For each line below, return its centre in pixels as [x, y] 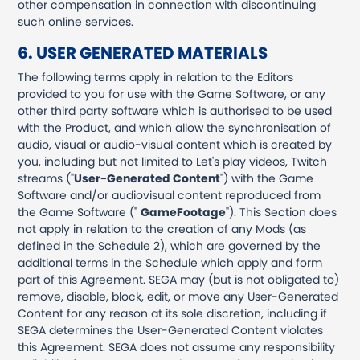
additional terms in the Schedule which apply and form [170, 263]
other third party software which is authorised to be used [175, 111]
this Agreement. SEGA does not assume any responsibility [177, 347]
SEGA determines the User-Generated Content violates [171, 330]
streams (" [46, 178]
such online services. [76, 22]
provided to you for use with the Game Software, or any [172, 94]
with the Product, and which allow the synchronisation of [175, 128]
